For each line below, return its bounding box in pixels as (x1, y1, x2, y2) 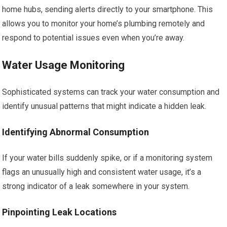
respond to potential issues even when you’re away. (2, 33, 185, 43)
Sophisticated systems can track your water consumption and (2, 87, 220, 97)
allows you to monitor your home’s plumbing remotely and (2, 19, 205, 28)
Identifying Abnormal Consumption (2, 127, 149, 137)
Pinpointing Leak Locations (2, 207, 117, 217)
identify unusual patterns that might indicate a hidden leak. (2, 101, 207, 111)
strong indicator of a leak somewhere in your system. (2, 181, 190, 191)
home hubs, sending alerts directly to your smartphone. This (2, 5, 213, 14)
